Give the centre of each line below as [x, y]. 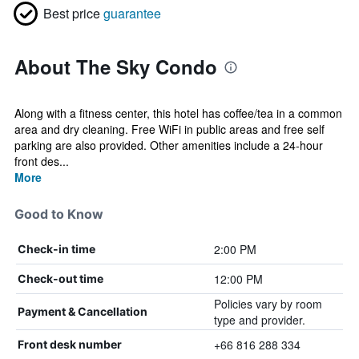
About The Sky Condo [116, 67]
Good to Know [59, 214]
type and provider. [259, 320]
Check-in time [56, 249]
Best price [72, 13]
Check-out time [61, 278]
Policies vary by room [268, 304]
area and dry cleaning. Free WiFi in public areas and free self [169, 129]
